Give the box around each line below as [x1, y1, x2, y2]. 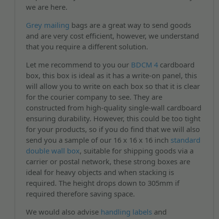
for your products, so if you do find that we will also [25, 124, 200, 134]
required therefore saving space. [25, 188, 135, 198]
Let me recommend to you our [25, 59, 131, 69]
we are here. [25, 2, 67, 12]
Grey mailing [25, 20, 69, 30]
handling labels [100, 206, 152, 217]
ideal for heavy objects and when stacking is [25, 167, 174, 177]
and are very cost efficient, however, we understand [25, 31, 199, 41]
